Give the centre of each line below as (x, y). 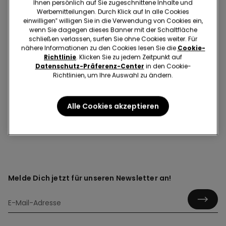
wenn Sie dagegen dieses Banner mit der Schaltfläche (113, 30)
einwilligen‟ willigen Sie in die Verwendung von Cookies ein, (113, 21)
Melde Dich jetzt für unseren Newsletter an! (90, 178)
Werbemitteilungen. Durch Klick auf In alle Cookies (113, 12)
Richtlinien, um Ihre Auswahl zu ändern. (113, 75)
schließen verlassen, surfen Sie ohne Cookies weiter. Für (113, 39)
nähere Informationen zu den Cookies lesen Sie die (99, 48)
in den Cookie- (167, 66)
